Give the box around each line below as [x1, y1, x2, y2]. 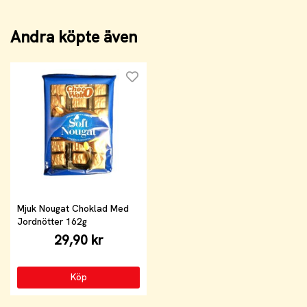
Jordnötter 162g [17, 214, 87, 228]
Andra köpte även [10, 26, 137, 47]
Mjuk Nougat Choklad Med [17, 201, 129, 214]
